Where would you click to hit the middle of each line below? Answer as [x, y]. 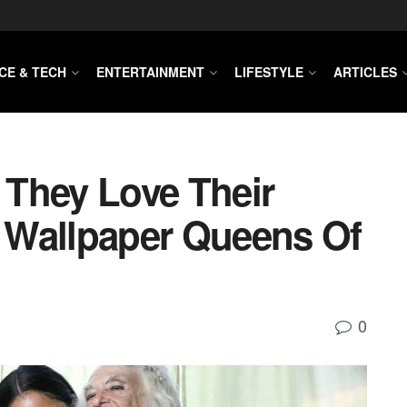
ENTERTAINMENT [150, 72]
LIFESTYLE [269, 72]
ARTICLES [365, 72]
